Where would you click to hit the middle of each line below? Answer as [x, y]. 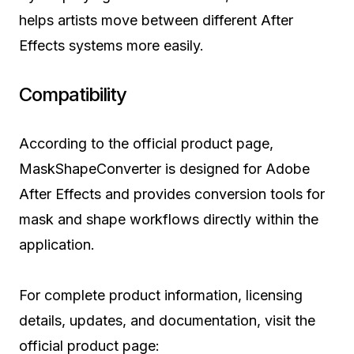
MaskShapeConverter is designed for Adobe [164, 169]
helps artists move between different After [156, 21]
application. [57, 245]
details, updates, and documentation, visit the [167, 321]
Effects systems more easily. [111, 46]
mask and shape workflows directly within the [169, 220]
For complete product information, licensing [161, 296]
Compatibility [73, 95]
